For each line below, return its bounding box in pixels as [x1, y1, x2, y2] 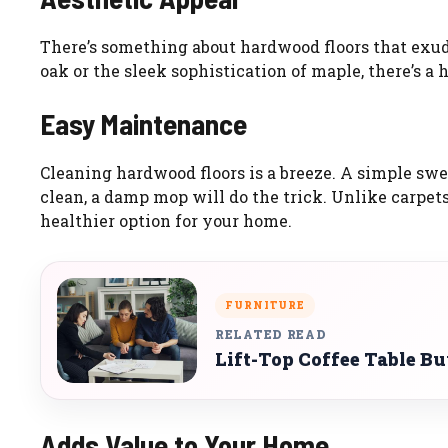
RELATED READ [215, 325, 327, 342]
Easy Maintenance [40, 106, 247, 142]
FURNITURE [225, 298, 305, 312]
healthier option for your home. [40, 210, 292, 232]
